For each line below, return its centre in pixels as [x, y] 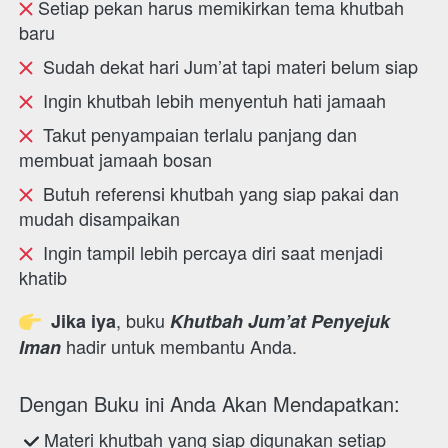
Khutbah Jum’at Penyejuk [280, 321]
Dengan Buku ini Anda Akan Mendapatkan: [212, 403]
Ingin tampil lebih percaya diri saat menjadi [208, 252]
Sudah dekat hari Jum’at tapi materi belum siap [225, 66]
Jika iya [78, 321]
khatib [43, 277]
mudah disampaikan [99, 218]
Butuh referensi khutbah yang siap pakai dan [216, 193]
